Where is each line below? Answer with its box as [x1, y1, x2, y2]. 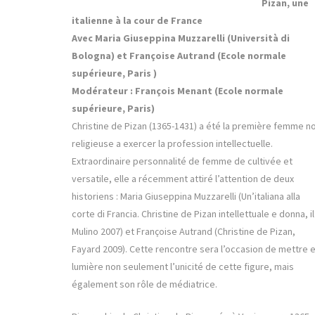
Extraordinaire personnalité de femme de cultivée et [72, 155, 292, 168]
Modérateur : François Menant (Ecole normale [72, 84, 283, 98]
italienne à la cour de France [72, 14, 205, 27]
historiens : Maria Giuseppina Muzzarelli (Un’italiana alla [72, 190, 300, 203]
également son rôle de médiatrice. [72, 278, 217, 291]
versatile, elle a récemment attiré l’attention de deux [72, 172, 294, 186]
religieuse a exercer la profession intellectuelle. [72, 137, 273, 150]
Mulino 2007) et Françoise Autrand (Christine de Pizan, [72, 225, 295, 238]
